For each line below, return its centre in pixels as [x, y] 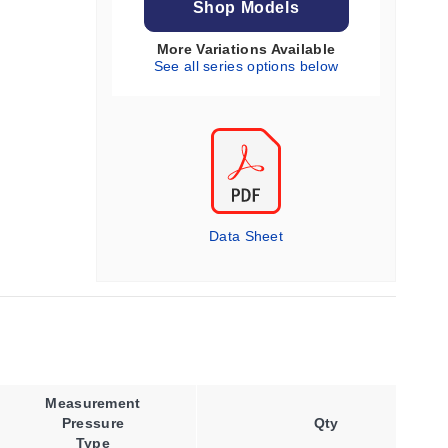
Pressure [93, 423]
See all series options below [246, 66]
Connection [294, 423]
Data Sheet [246, 236]
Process [294, 403]
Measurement [93, 403]
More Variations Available [246, 49]
